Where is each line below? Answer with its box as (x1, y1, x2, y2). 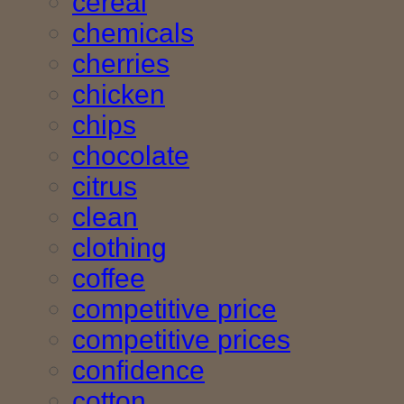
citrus (72, 171, 137, 202)
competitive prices (72, 325, 290, 355)
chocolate (72, 141, 189, 171)
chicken (72, 79, 165, 110)
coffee (72, 263, 145, 294)
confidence (72, 355, 205, 386)
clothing (72, 233, 167, 263)
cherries (72, 49, 170, 79)
